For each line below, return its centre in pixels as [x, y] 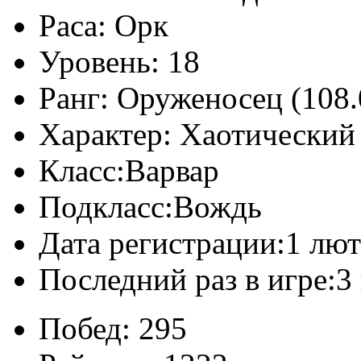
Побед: [85, 328]
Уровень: [99, 61]
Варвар [172, 170]
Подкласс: [106, 206]
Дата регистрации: [162, 243]
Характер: [105, 134]
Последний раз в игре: [187, 279]
